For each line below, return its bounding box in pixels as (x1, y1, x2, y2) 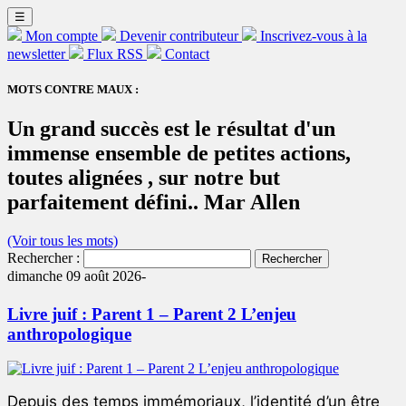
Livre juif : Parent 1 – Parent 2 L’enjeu (7, 304, 296, 324)
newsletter (7, 46, 65, 62)
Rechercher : (7, 250, 80, 266)
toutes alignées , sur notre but (7, 166, 280, 190)
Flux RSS (87, 46, 143, 62)
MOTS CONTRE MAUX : (7, 82, 139, 97)
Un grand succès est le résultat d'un (7, 117, 335, 141)
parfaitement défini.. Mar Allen (7, 190, 300, 215)
